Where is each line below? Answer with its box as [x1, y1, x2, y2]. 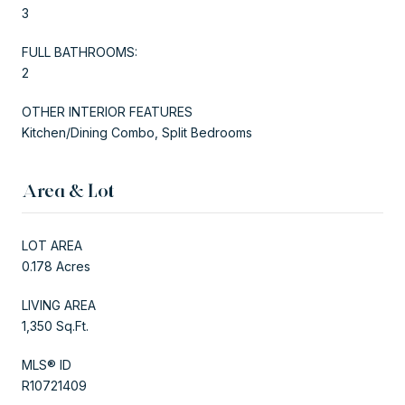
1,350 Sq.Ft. [22, 317, 89, 334]
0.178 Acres [22, 258, 90, 274]
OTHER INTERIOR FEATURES [22, 103, 193, 119]
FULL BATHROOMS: [22, 43, 137, 60]
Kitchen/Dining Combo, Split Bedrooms [22, 124, 252, 140]
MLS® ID [22, 356, 71, 372]
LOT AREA [22, 237, 82, 253]
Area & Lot [22, 179, 115, 202]
